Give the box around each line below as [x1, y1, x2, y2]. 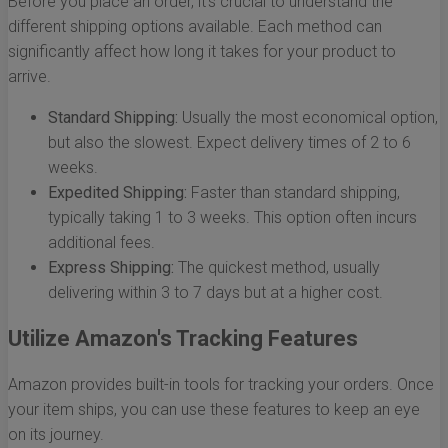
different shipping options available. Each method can [8, 17, 382, 37]
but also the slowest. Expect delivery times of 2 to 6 [48, 133, 411, 153]
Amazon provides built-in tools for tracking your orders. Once [8, 375, 434, 395]
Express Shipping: [48, 258, 174, 278]
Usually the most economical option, [178, 108, 438, 128]
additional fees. [48, 233, 155, 253]
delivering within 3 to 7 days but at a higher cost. [48, 283, 383, 303]
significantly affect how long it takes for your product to [8, 42, 396, 62]
